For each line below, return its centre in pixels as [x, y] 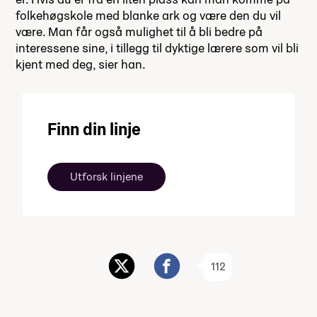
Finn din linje [94, 129]
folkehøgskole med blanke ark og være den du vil [148, 16]
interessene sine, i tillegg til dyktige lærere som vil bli [157, 48]
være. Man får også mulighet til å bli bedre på [139, 32]
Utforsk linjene [106, 177]
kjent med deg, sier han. [81, 64]
